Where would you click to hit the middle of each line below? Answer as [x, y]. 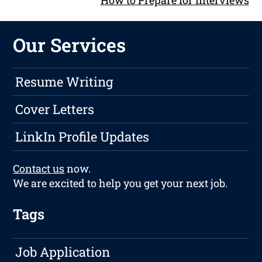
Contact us [39, 169]
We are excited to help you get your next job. [120, 183]
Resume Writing [64, 82]
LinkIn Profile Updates [82, 137]
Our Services [70, 45]
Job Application [63, 252]
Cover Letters [55, 109]
